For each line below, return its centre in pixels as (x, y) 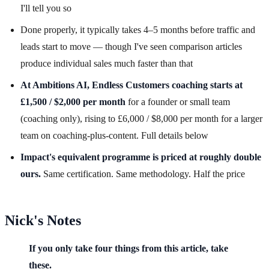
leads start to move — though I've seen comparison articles (131, 47)
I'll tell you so (46, 8)
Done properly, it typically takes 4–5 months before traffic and (138, 30)
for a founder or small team (178, 102)
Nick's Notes (43, 221)
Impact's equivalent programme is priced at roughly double (141, 157)
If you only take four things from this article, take (128, 249)
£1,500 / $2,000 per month (73, 102)
